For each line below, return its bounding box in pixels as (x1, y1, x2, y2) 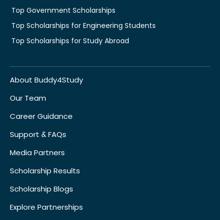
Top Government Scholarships (11, 5, 115, 15)
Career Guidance (10, 110, 73, 121)
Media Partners (10, 147, 65, 158)
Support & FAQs (10, 129, 66, 139)
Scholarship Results (10, 165, 80, 176)
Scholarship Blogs (10, 183, 73, 194)
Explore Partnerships (10, 201, 83, 212)
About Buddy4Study (10, 74, 83, 85)
